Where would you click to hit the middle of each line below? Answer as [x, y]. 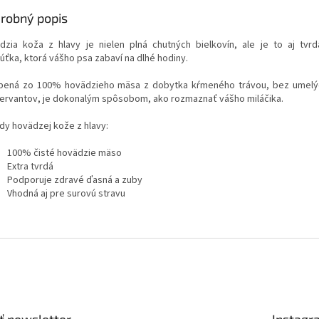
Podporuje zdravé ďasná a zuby [75, 181]
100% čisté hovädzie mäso [64, 153]
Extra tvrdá [30, 167]
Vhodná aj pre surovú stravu [66, 194]
